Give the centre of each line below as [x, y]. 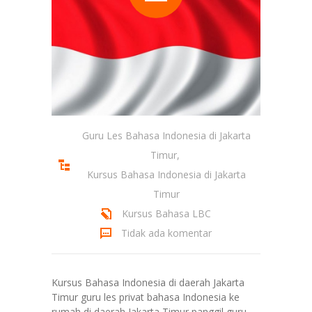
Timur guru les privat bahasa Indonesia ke [146, 297]
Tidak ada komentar [166, 233]
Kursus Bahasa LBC [166, 214]
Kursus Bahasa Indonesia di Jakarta [166, 175]
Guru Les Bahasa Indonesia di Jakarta [166, 136]
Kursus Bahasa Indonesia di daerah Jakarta [148, 283]
